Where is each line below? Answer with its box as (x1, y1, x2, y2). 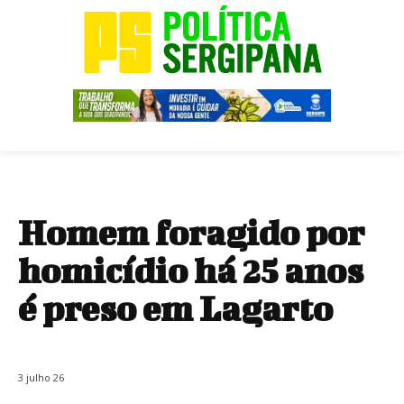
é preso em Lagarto (18, 288, 333, 328)
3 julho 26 (18, 370, 64, 384)
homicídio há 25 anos (18, 250, 363, 290)
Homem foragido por (18, 212, 364, 252)
